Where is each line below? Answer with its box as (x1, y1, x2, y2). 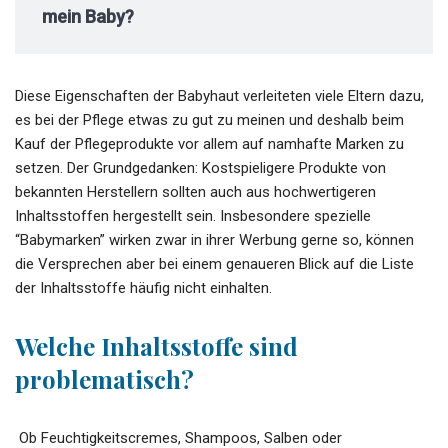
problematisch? (15, 362, 194, 395)
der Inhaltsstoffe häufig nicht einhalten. (15, 278, 272, 297)
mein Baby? (42, 5, 134, 27)
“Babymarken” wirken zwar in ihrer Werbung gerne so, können (15, 230, 414, 249)
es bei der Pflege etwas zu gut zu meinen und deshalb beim (15, 110, 404, 129)
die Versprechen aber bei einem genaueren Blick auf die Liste (15, 254, 414, 273)
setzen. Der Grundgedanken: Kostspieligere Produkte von (15, 158, 386, 177)
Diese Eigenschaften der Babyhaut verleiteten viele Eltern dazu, (15, 86, 424, 105)
